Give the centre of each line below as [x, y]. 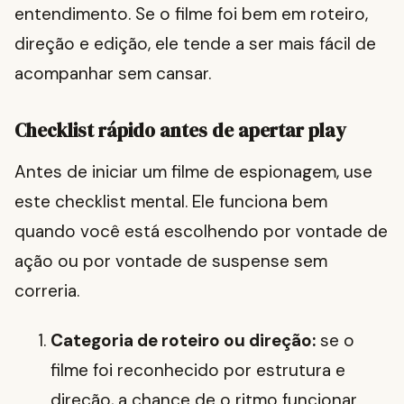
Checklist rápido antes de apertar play [180, 131]
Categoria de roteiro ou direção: [183, 341]
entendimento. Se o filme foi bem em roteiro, [191, 14]
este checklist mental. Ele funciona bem [171, 202]
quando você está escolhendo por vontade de [201, 232]
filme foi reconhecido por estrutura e [198, 371]
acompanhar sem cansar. [113, 74]
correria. [47, 291]
